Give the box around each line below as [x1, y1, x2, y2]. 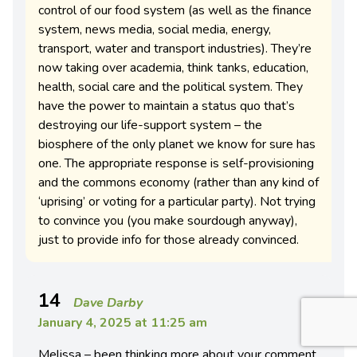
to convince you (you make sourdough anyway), [38, 212, 297, 230]
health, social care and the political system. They [38, 78, 303, 96]
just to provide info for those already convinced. [38, 231, 299, 249]
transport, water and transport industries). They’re [38, 40, 312, 58]
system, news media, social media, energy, [38, 21, 271, 39]
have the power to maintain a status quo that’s [38, 97, 295, 116]
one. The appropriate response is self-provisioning [38, 155, 314, 173]
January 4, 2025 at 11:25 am [38, 314, 207, 332]
